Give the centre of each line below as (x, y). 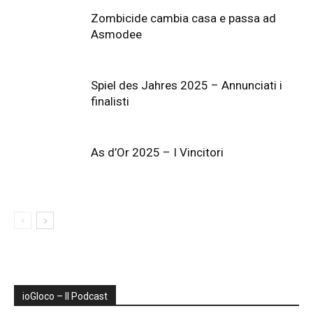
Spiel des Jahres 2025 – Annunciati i (187, 86)
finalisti (110, 102)
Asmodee (116, 35)
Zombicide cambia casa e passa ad (183, 19)
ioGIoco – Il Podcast (65, 297)
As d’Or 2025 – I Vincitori (157, 153)
